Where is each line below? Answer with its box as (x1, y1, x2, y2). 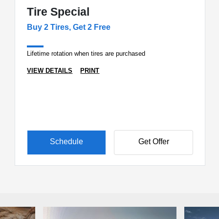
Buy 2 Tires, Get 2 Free (27, 23, 111, 31)
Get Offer (138, 137, 169, 146)
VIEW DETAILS (27, 66, 73, 74)
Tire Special (27, 5, 90, 18)
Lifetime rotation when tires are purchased (27, 49, 146, 57)
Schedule (50, 137, 84, 146)
